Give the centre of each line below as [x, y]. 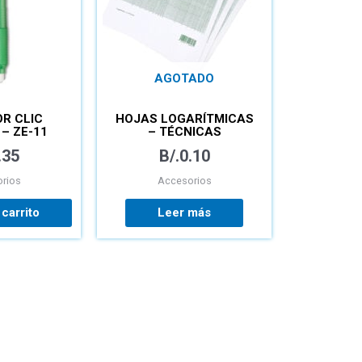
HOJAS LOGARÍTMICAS [184, 119]
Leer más [184, 212]
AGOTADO [184, 78]
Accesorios [184, 181]
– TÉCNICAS [184, 132]
